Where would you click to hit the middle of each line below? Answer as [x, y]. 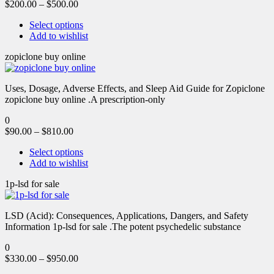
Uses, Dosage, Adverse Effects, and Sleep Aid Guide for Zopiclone [135, 88]
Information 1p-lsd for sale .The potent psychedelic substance [123, 226]
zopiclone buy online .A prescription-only [85, 99]
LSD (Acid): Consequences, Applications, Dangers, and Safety [127, 215]
